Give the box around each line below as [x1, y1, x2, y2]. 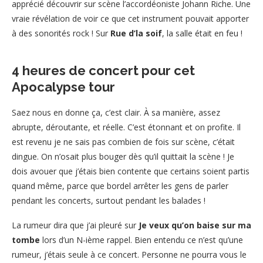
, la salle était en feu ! [162, 27, 242, 39]
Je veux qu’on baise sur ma [139, 219, 251, 231]
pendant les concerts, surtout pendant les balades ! [12, 194, 205, 206]
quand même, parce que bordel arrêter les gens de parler [12, 180, 228, 191]
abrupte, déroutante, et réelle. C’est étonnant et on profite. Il [12, 121, 241, 133]
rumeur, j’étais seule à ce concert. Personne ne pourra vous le [12, 248, 247, 260]
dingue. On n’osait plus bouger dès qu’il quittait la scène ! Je [12, 150, 234, 162]
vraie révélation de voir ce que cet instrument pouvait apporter [12, 12, 249, 24]
